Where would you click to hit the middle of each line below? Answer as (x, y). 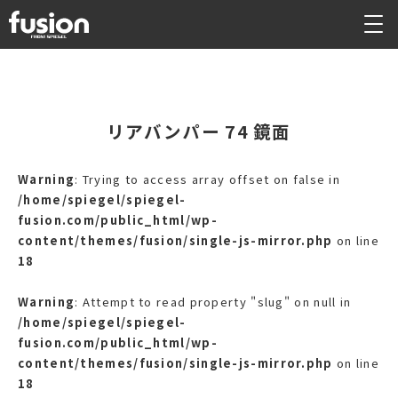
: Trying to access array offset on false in (208, 179)
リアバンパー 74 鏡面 (199, 131)
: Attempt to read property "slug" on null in (213, 302)
